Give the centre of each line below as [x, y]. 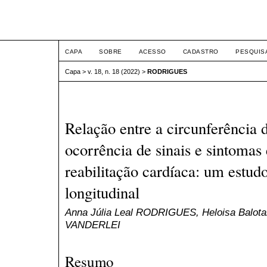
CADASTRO [201, 52]
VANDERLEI [93, 225]
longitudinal [102, 193]
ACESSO [152, 52]
